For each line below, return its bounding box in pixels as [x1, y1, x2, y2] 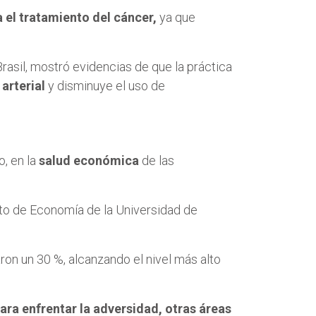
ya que [159, 9, 195, 25]
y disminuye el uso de [45, 78, 165, 93]
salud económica [39, 152, 142, 168]
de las [142, 152, 174, 168]
